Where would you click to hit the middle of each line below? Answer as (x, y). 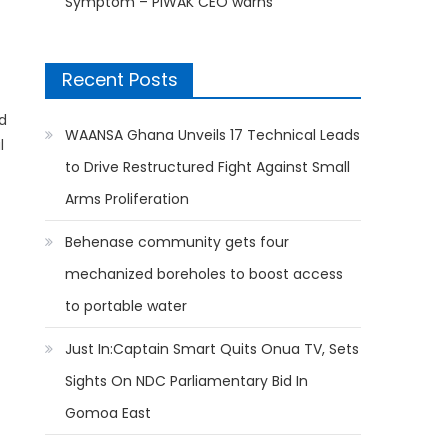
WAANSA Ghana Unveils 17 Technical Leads (213, 135)
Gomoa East (108, 413)
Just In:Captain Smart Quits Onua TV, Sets (212, 349)
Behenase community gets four (177, 242)
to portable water (126, 306)
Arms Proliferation (127, 199)
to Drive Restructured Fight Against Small (208, 167)
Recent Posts (120, 79)
